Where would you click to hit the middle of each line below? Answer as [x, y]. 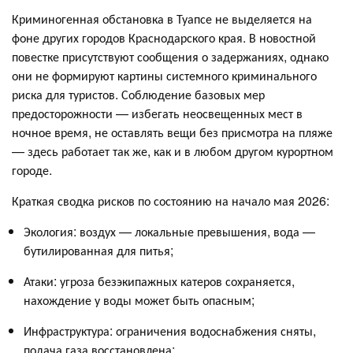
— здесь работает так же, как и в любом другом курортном [173, 150]
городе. [32, 169]
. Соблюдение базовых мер [190, 94]
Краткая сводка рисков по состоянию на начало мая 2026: [171, 200]
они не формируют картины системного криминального [164, 75]
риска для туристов [63, 94]
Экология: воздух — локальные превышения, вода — [169, 231]
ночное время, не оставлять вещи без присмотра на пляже [172, 132]
